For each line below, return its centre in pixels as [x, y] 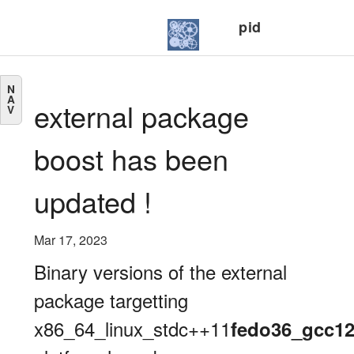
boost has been [131, 158]
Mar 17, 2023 [71, 240]
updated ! [93, 201]
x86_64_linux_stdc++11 [132, 328]
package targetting [111, 300]
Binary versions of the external [160, 271]
